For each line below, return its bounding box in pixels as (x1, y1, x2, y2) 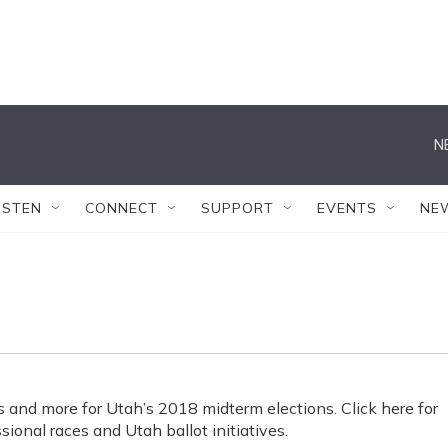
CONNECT (85, 199, 158, 217)
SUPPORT (201, 199, 274, 217)
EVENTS (317, 199, 377, 217)
